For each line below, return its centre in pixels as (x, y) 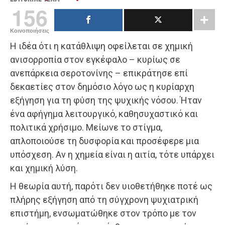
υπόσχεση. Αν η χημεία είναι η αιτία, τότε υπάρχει (112, 155)
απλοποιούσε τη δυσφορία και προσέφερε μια (104, 141)
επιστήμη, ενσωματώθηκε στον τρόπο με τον (103, 213)
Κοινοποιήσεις (30, 31)
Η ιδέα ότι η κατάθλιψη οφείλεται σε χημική (101, 46)
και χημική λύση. (44, 168)
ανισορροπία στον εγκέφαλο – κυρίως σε (95, 60)
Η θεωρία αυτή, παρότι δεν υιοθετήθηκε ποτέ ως (111, 186)
